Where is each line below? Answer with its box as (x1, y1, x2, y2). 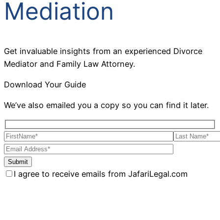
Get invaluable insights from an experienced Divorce (4, 46, 202, 56)
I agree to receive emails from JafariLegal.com (14, 169, 188, 179)
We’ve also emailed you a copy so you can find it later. (4, 100, 209, 110)
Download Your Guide (4, 80, 86, 90)
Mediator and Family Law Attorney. (4, 58, 135, 69)
